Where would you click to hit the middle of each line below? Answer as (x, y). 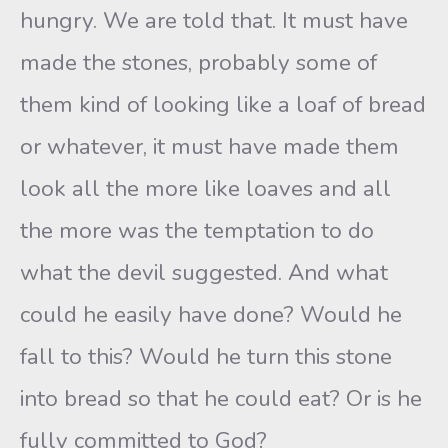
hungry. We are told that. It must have (214, 20)
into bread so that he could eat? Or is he (221, 398)
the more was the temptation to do (197, 230)
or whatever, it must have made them (209, 146)
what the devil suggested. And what (204, 272)
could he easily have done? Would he (211, 314)
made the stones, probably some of (198, 62)
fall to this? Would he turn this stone (206, 356)
